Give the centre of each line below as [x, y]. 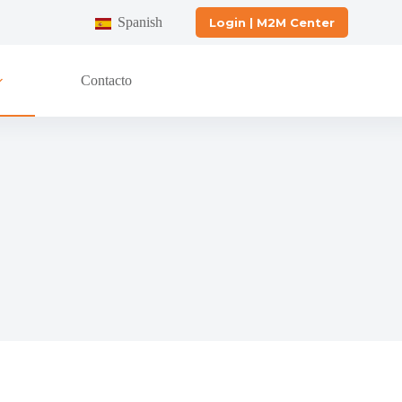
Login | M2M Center [272, 22]
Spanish [140, 22]
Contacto [107, 80]
